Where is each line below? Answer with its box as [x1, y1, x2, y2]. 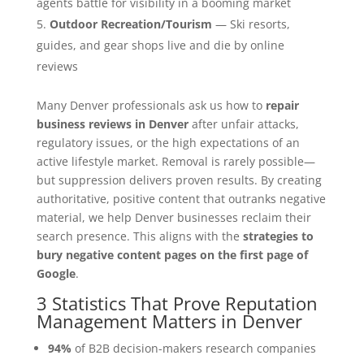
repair [265, 97, 299, 113]
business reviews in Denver [36, 115, 188, 132]
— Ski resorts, [211, 15, 290, 32]
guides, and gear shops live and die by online [36, 37, 284, 53]
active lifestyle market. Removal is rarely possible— [36, 153, 315, 169]
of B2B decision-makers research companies [71, 340, 316, 356]
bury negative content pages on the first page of [36, 246, 308, 262]
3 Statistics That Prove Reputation [36, 290, 318, 315]
